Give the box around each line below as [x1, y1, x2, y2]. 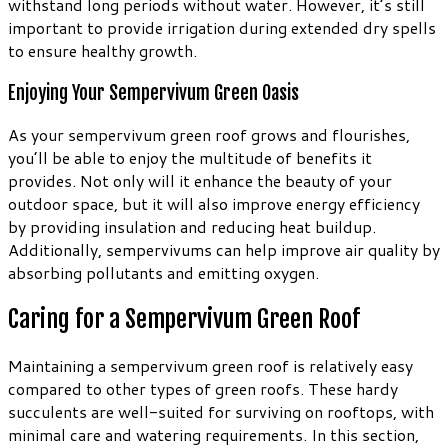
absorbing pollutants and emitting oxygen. [8, 261, 319, 285]
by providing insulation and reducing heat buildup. [8, 215, 376, 239]
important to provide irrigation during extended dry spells [8, 15, 436, 39]
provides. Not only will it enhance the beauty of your [8, 169, 392, 193]
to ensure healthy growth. [8, 38, 197, 62]
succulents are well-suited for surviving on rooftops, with [8, 400, 434, 424]
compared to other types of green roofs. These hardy [8, 377, 398, 401]
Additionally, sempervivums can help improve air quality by [8, 238, 440, 262]
